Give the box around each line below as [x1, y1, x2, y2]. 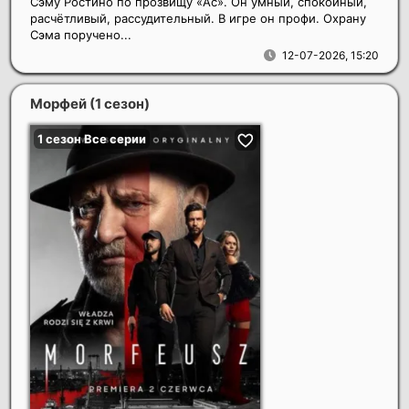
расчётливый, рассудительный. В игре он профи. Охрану [30, 11, 366, 26]
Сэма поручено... [30, 27, 131, 43]
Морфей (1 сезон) [30, 95, 150, 113]
